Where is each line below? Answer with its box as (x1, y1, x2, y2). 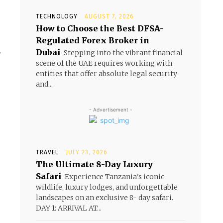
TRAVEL (36, 149, 59, 156)
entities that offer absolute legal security (36, 69, 177, 78)
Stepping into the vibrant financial (64, 48, 183, 57)
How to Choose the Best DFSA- (36, 23, 164, 33)
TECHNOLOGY (36, 13, 78, 20)
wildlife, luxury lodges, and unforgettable (36, 183, 178, 192)
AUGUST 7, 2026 (85, 13, 134, 20)
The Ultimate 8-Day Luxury (36, 159, 153, 169)
